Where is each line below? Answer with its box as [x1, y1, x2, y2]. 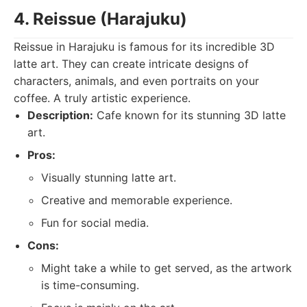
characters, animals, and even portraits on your [14, 74, 259, 88]
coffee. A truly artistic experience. [14, 91, 191, 105]
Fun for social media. [41, 216, 149, 230]
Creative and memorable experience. [41, 193, 232, 207]
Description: [27, 108, 93, 122]
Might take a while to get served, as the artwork [41, 261, 292, 275]
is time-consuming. [41, 278, 139, 292]
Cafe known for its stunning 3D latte [93, 108, 286, 122]
